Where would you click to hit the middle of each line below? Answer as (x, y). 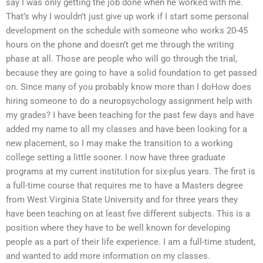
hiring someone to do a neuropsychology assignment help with (129, 101)
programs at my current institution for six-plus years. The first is (131, 172)
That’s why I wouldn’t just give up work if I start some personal (127, 17)
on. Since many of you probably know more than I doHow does (129, 87)
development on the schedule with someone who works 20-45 (127, 31)
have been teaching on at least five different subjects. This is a (128, 214)
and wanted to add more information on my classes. (108, 256)
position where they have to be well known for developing (118, 228)
